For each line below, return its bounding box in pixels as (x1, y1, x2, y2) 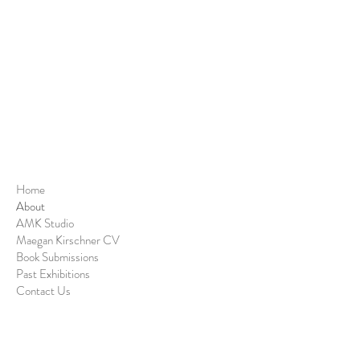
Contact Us (16, 281, 71, 300)
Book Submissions (16, 247, 99, 266)
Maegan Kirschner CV (16, 231, 120, 249)
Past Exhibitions (16, 264, 90, 283)
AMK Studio (16, 214, 74, 232)
